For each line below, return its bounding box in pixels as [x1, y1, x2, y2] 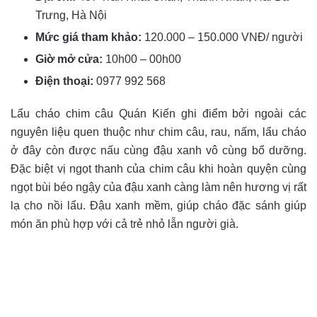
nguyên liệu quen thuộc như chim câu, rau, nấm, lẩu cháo [11, 126, 306, 139]
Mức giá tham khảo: [35, 31, 142, 44]
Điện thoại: [35, 75, 93, 88]
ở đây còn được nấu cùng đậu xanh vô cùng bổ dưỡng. [11, 144, 306, 157]
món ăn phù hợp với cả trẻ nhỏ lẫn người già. [11, 218, 241, 231]
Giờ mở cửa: [35, 53, 103, 66]
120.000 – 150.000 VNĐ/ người [144, 31, 303, 44]
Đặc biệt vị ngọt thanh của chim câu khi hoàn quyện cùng [11, 163, 306, 175]
